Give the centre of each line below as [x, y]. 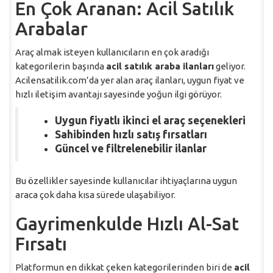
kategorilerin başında [61, 66]
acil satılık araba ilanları [160, 66]
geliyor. [230, 66]
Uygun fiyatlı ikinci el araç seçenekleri [150, 120]
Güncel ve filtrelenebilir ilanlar [131, 148]
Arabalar [51, 28]
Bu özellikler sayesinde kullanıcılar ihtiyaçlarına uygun [126, 180]
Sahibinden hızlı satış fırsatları [131, 134]
